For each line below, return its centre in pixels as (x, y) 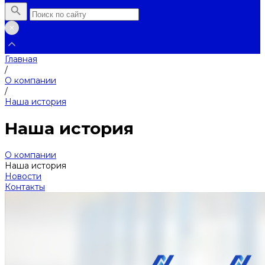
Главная (21, 59)
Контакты (25, 187)
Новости (23, 176)
